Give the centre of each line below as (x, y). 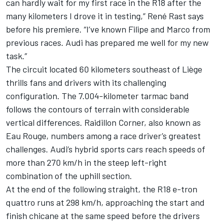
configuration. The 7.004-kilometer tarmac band (97, 96)
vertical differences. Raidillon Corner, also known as (103, 123)
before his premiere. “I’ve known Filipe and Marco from (108, 29)
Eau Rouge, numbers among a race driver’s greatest (103, 136)
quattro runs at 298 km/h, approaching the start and (105, 203)
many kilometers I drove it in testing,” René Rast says (105, 16)
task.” (17, 56)
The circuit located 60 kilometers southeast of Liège (104, 69)
